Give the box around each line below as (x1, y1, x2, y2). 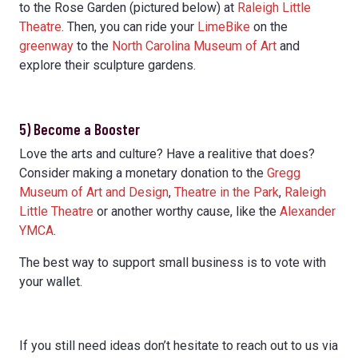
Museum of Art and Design (19, 184, 169, 200)
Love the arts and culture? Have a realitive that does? (19, 145, 315, 161)
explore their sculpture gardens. (19, 57, 196, 73)
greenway (19, 38, 74, 54)
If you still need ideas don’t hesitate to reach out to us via (19, 337, 338, 353)
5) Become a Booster (19, 119, 140, 138)
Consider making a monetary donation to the (19, 165, 267, 181)
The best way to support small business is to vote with (19, 254, 326, 270)
